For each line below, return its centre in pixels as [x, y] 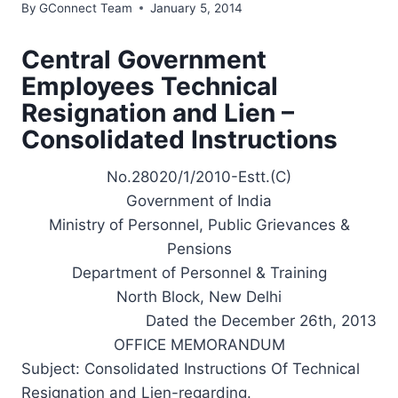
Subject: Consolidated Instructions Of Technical [191, 368]
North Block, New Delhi [199, 296]
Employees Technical [150, 86]
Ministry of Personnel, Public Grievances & [199, 224]
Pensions [199, 248]
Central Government [144, 59]
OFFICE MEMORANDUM [199, 344]
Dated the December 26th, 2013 [261, 320]
